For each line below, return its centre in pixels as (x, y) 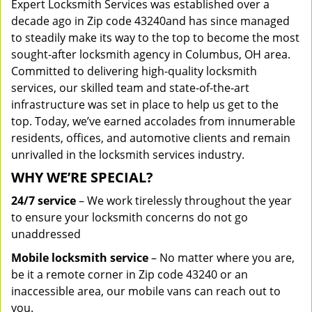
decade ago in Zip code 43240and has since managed (150, 21)
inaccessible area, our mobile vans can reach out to (146, 291)
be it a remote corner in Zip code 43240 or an (130, 274)
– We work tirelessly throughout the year (184, 201)
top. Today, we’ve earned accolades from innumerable (153, 121)
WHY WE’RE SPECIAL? (82, 177)
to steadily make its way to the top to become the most (155, 38)
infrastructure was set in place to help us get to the (145, 104)
